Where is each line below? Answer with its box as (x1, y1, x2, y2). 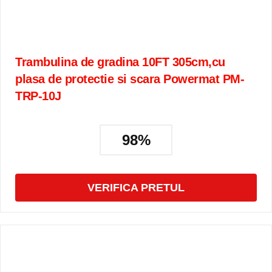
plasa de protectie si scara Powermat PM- (15, 72, 244, 86)
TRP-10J (15, 89, 61, 103)
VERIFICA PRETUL (87, 182, 185, 194)
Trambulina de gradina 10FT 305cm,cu (15, 55, 225, 69)
